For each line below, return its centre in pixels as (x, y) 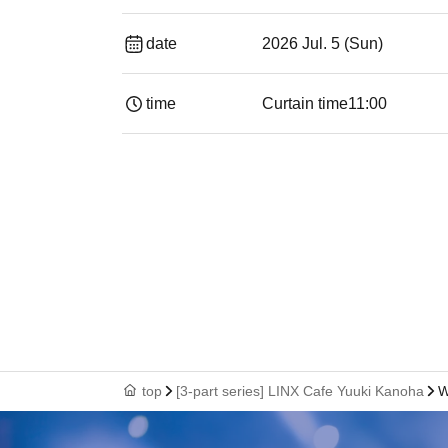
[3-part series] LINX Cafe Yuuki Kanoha (300, 391)
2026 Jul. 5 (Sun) (322, 43)
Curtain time (305, 103)
